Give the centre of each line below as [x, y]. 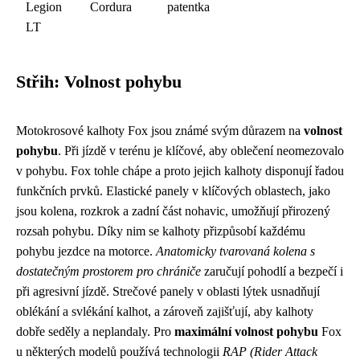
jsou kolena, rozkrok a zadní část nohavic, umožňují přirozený [173, 211]
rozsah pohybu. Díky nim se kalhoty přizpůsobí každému [161, 231]
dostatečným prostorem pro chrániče [108, 272]
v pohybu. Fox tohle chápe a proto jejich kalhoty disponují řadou [180, 171]
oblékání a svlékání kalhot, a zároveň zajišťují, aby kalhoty [165, 312]
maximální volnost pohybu [246, 332]
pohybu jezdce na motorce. [86, 252]
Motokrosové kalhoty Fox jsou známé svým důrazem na [160, 131]
